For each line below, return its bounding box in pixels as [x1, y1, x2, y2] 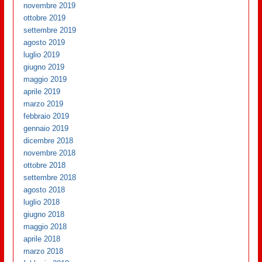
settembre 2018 [23, 173, 77, 182]
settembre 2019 [23, 25, 77, 35]
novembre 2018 [23, 148, 76, 157]
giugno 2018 [23, 209, 65, 219]
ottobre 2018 [23, 160, 66, 170]
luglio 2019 [23, 50, 60, 59]
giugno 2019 [23, 62, 65, 71]
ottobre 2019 [23, 13, 66, 22]
